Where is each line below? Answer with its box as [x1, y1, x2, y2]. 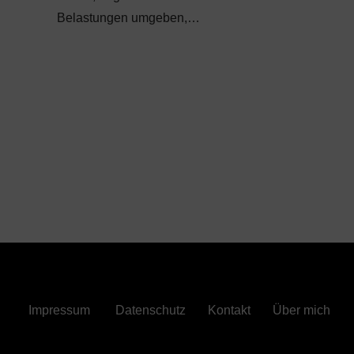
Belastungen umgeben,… [57, 11, 200, 25]
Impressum [28, 303, 90, 317]
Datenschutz [115, 303, 186, 317]
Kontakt [208, 303, 250, 317]
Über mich [273, 303, 330, 317]
